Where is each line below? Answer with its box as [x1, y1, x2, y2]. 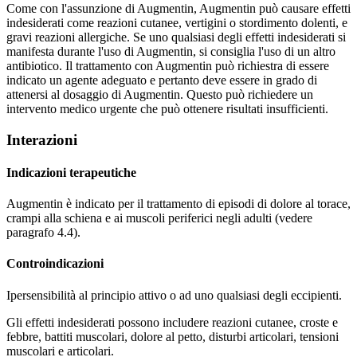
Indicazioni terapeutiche [6, 165, 136, 179]
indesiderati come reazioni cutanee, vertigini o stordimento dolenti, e [6, 15, 347, 29]
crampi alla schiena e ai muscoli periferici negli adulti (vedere [6, 211, 312, 226]
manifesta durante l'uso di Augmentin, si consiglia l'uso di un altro [6, 44, 335, 58]
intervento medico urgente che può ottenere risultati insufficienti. [6, 101, 328, 116]
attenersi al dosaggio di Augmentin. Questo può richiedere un [6, 87, 313, 101]
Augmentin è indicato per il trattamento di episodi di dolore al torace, [6, 197, 351, 211]
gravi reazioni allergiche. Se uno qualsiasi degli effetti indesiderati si [6, 29, 346, 44]
